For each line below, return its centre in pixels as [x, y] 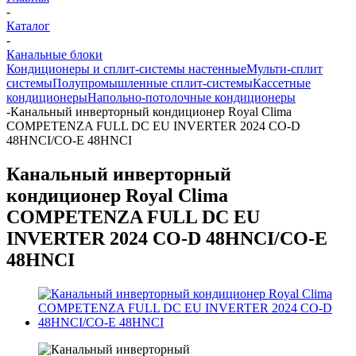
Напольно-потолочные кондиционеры [192, 97]
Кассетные [282, 83]
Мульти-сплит [284, 69]
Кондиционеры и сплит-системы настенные [126, 69]
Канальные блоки [54, 54]
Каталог [28, 26]
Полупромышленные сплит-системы [153, 83]
